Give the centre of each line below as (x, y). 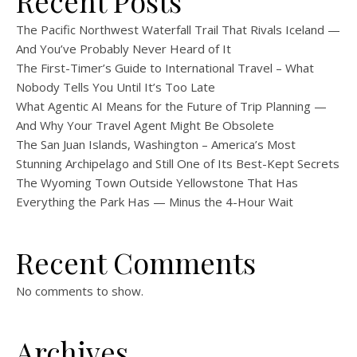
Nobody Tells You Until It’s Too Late (116, 87)
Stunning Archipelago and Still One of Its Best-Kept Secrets (178, 163)
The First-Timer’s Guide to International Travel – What (165, 68)
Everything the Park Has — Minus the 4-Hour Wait (155, 202)
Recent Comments (136, 262)
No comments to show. (80, 291)
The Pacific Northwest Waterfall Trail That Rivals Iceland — (178, 29)
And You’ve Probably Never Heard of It (124, 49)
